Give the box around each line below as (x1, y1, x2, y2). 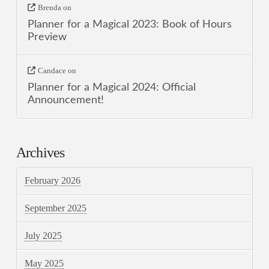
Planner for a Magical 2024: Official (28, 82, 196, 93)
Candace (37, 66, 66, 76)
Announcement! (28, 95, 104, 106)
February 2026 (25, 175, 81, 186)
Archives (16, 144, 65, 160)
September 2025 (25, 202, 87, 213)
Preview (28, 31, 67, 42)
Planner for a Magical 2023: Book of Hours (28, 19, 232, 29)
